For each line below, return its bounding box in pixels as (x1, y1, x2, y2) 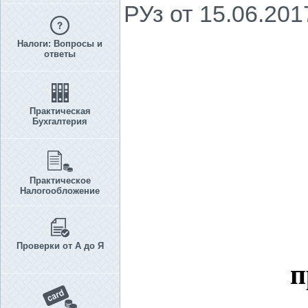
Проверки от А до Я (16, 241, 104, 251)
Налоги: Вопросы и (17, 38, 102, 49)
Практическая (29, 106, 91, 116)
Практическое (29, 175, 91, 186)
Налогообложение (20, 186, 100, 196)
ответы (44, 49, 76, 59)
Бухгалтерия (32, 116, 87, 126)
